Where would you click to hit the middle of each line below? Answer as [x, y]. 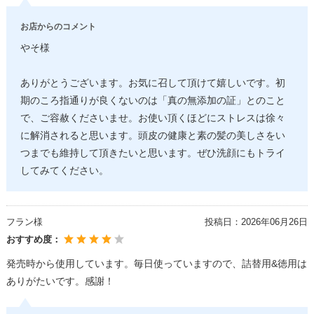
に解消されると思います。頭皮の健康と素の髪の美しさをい [152, 135]
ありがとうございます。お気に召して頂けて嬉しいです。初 [152, 83]
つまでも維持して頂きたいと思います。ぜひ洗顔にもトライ [152, 153]
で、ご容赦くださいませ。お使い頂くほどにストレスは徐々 [152, 118]
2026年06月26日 [274, 221]
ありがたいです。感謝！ [60, 281]
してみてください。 [64, 170]
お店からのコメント [58, 26]
